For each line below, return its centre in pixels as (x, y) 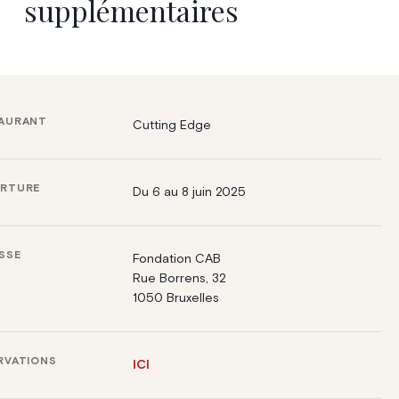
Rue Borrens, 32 (180, 278)
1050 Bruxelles (176, 298)
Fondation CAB (177, 259)
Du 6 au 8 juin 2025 (190, 192)
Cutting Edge (172, 125)
